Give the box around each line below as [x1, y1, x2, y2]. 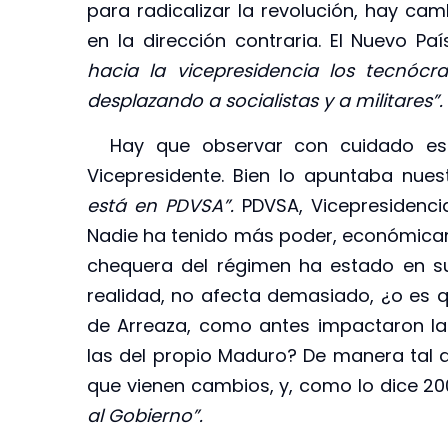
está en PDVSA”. [87, 192, 243, 218]
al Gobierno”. [87, 402, 203, 428]
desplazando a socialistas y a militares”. [87, 88, 443, 114]
